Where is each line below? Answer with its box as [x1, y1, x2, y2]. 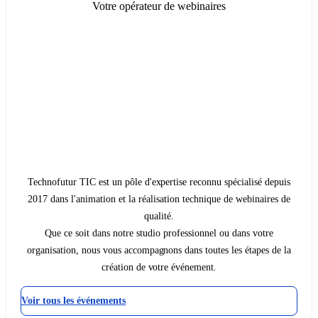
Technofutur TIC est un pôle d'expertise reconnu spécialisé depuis [27, 177, 291, 188]
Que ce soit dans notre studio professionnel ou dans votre [45, 228, 273, 239]
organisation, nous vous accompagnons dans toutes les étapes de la [26, 245, 292, 256]
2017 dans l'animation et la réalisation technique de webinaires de [28, 194, 290, 205]
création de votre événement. [101, 262, 217, 273]
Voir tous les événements [21, 295, 126, 307]
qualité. [144, 211, 174, 222]
